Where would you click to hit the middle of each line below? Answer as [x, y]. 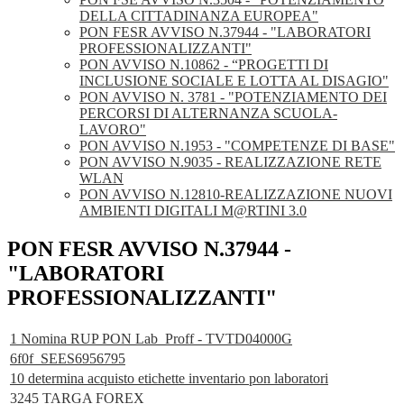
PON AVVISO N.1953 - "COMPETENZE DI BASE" [237, 146]
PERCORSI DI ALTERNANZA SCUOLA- [208, 114]
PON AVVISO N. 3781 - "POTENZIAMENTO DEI [233, 97]
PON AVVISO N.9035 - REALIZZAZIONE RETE [230, 162]
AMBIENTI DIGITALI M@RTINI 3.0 [193, 211]
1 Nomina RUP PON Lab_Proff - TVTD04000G [151, 339]
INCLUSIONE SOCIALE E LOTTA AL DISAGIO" [234, 81]
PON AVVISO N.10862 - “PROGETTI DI [204, 65]
